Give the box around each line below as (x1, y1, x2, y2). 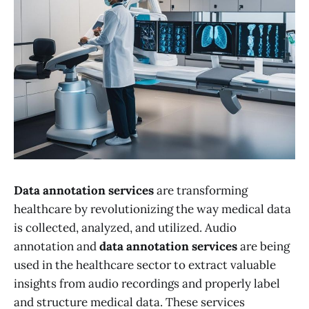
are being (237, 239, 290, 255)
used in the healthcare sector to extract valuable (14, 257, 276, 273)
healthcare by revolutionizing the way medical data (14, 201, 291, 217)
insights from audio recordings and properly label (14, 276, 280, 292)
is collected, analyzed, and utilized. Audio (14, 220, 237, 236)
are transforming (154, 183, 248, 199)
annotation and (14, 239, 99, 255)
